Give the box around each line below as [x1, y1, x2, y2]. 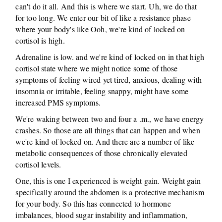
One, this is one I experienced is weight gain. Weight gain [15, 175, 201, 186]
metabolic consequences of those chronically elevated [15, 148, 187, 158]
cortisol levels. [15, 159, 61, 169]
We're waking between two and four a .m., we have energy [15, 113, 204, 124]
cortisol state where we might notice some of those [15, 63, 178, 73]
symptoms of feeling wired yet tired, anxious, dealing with [15, 74, 202, 85]
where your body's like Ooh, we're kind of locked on [15, 24, 185, 34]
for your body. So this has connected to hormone [15, 198, 171, 209]
